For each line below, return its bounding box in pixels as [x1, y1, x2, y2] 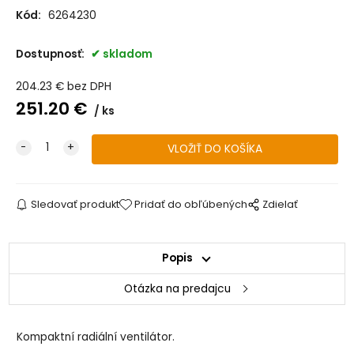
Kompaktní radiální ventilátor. [17, 329, 175, 345]
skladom [102, 46, 153, 62]
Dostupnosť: [15, 46, 87, 62]
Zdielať [262, 198, 299, 212]
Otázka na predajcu [123, 281, 231, 297]
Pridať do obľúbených [134, 198, 248, 212]
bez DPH [66, 79, 111, 95]
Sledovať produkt [30, 198, 119, 212]
